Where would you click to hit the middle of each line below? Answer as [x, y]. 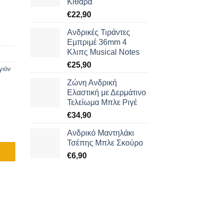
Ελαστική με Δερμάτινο [107, 92]
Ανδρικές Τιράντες [99, 32]
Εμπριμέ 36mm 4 [97, 42]
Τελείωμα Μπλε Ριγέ [102, 102]
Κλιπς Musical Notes [103, 52]
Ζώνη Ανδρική [92, 82]
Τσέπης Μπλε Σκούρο [105, 143]
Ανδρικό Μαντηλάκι [101, 133]
